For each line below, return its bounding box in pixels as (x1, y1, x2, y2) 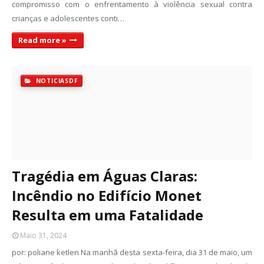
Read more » (18, 35, 67, 45)
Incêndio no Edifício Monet (12, 186, 202, 205)
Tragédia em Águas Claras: (12, 166, 197, 186)
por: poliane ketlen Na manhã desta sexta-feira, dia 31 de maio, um (12, 247, 252, 258)
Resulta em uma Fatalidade (12, 205, 203, 225)
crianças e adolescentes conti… (12, 13, 124, 24)
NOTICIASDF (33, 77, 78, 85)
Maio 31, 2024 (20, 230, 67, 240)
